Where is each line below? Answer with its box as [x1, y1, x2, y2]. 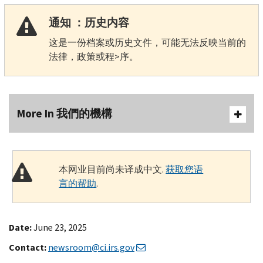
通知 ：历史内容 [48, 15, 129, 30]
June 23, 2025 [33, 221, 87, 234]
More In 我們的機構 [17, 106, 112, 121]
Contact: [9, 241, 48, 254]
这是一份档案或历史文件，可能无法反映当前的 [48, 36, 246, 49]
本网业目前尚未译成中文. [59, 163, 166, 176]
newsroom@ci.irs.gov [48, 241, 134, 254]
